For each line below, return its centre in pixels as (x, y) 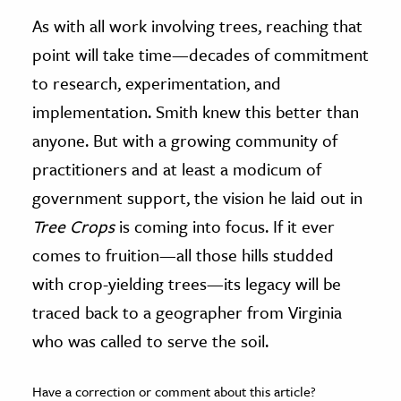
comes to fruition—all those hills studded (183, 254)
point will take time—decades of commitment (200, 54)
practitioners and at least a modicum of (177, 168)
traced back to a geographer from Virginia (187, 311)
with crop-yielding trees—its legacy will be (187, 283)
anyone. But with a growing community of (185, 140)
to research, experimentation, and (157, 82)
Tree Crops (73, 226)
